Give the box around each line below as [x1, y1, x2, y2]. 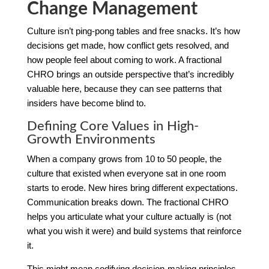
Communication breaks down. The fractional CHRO [26, 196, 229, 207]
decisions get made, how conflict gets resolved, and [26, 40, 229, 50]
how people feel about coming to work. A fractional [26, 54, 222, 65]
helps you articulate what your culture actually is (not [26, 211, 231, 222]
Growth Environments [26, 132, 156, 146]
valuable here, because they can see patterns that [26, 83, 222, 94]
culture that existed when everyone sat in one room [26, 168, 226, 178]
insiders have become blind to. [26, 97, 146, 108]
